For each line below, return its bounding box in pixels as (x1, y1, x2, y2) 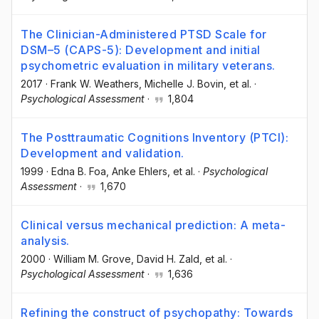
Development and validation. (21, 146, 184, 161)
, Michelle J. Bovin (139, 77, 224, 90)
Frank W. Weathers (51, 77, 139, 90)
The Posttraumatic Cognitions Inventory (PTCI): (21, 130, 288, 145)
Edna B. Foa (51, 165, 106, 178)
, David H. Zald (131, 253, 199, 266)
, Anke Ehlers (106, 165, 167, 178)
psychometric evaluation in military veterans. (21, 58, 276, 73)
